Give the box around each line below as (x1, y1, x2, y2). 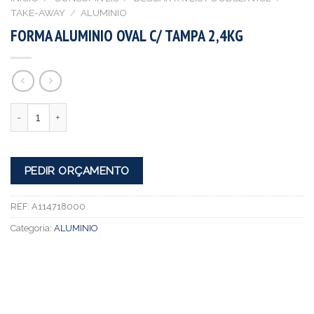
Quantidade (10, 104, 64, 117)
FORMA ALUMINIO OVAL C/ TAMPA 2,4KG (11, 25, 243, 46)
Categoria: (11, 222, 54, 233)
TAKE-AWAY (11, 7, 65, 18)
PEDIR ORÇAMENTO (24, 164, 130, 178)
